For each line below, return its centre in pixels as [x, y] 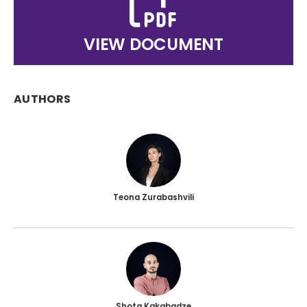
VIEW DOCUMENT [153, 45]
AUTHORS [42, 99]
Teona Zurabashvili [153, 197]
